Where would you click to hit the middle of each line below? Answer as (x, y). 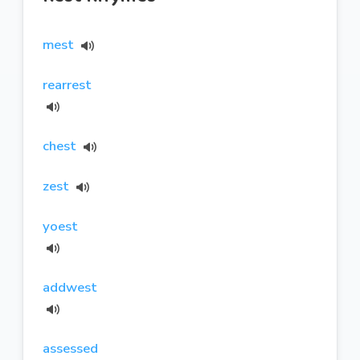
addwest (70, 287)
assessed (70, 348)
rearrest (67, 84)
